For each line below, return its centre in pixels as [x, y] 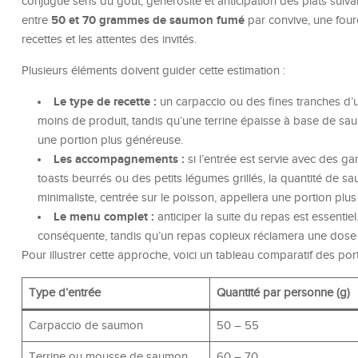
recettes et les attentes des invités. [109, 40]
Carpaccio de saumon [86, 326]
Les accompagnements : [119, 160]
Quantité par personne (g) [283, 293]
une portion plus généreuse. [110, 141]
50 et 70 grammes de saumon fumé [148, 21]
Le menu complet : [104, 217]
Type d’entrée [64, 293]
